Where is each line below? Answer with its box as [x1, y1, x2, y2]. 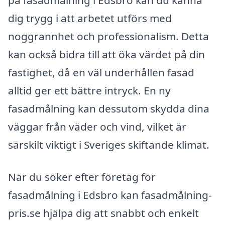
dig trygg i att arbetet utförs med [8, 11, 172, 26]
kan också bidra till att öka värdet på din [8, 47, 205, 62]
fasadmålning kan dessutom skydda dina [8, 101, 209, 116]
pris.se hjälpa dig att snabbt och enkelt [8, 206, 199, 220]
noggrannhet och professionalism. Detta [8, 29, 209, 44]
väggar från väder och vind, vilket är [8, 120, 186, 134]
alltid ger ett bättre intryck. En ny [8, 83, 171, 98]
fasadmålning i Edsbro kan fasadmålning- [8, 188, 212, 202]
